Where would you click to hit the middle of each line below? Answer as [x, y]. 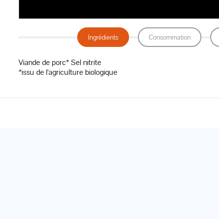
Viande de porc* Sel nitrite [60, 62]
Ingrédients [103, 37]
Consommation [170, 37]
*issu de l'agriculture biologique [68, 72]
